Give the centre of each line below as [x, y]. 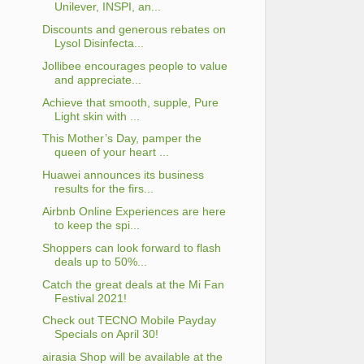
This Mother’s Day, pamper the [121, 139]
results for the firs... [104, 189]
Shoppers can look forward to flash [131, 247]
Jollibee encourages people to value [134, 65]
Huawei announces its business [123, 175]
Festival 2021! [90, 298]
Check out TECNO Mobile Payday [129, 321]
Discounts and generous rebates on [134, 30]
